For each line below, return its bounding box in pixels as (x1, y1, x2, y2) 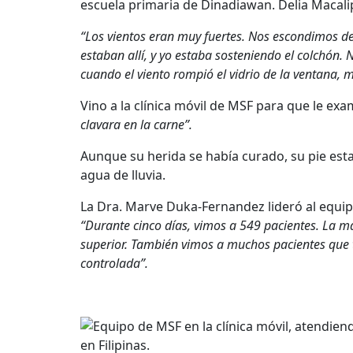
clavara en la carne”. (80, 115, 192, 133)
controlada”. (80, 254, 148, 272)
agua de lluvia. (80, 165, 165, 184)
